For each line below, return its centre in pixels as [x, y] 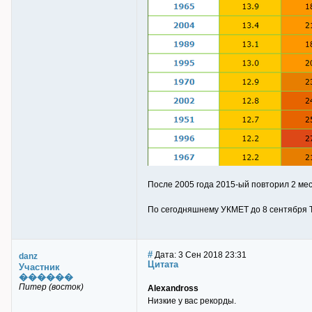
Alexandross [173, 288]
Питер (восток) [51, 287]
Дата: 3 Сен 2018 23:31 [200, 255]
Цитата [163, 264]
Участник [39, 267]
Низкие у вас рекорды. [192, 301]
